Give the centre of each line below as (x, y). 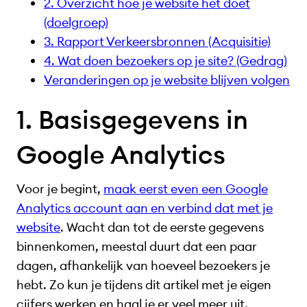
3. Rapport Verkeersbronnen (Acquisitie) (157, 41)
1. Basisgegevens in (132, 119)
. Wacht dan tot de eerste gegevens (162, 227)
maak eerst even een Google (186, 188)
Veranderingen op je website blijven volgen (167, 79)
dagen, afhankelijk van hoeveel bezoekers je (143, 265)
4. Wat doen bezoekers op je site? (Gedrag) (165, 60)
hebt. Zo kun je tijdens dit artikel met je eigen (144, 284)
